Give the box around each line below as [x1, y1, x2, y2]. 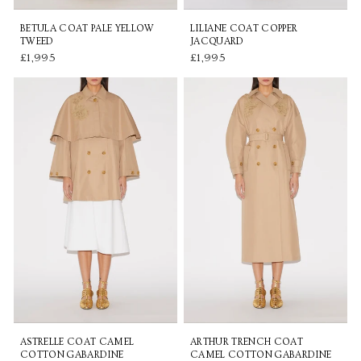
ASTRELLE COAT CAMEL [20, 336, 135, 347]
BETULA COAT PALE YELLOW [20, 23, 155, 35]
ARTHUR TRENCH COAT [190, 336, 304, 347]
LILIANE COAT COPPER [190, 23, 298, 35]
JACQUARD [190, 36, 244, 48]
